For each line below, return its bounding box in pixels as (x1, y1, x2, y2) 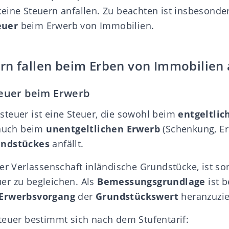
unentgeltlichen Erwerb (46, 122, 161, 135)
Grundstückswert (96, 190, 178, 202)
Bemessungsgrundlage (97, 175, 205, 188)
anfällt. (50, 137, 84, 150)
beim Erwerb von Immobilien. (18, 19, 154, 32)
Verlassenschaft (11, 160, 85, 173)
